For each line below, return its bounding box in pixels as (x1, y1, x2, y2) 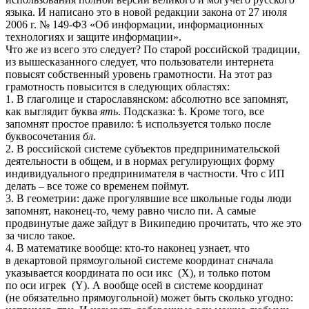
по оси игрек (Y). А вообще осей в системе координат (6, 279, 263, 292)
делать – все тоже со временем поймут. (6, 180, 189, 192)
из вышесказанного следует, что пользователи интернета (6, 56, 274, 68)
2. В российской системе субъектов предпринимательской (6, 143, 280, 155)
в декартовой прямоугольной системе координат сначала (6, 255, 273, 267)
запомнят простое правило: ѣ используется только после (6, 118, 271, 130)
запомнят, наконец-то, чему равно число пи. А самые (6, 205, 256, 217)
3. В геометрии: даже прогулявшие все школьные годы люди (6, 192, 292, 205)
